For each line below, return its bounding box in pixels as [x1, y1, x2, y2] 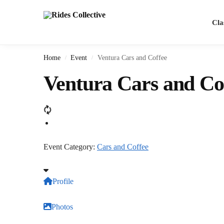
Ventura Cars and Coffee [97, 54, 167, 61]
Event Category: [43, 142, 97, 151]
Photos [51, 202, 73, 211]
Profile [52, 177, 73, 186]
